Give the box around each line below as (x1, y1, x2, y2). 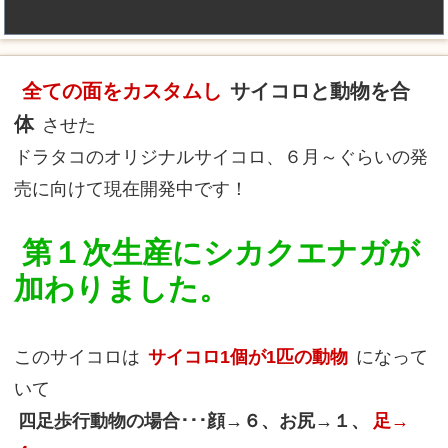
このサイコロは (13, 346, 140, 368)
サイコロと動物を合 (229, 80, 410, 103)
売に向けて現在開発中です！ (13, 178, 248, 200)
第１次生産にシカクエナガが (21, 236, 420, 270)
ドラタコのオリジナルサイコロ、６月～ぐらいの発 (13, 146, 428, 168)
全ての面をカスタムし (21, 80, 222, 103)
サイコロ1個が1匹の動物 (147, 346, 348, 368)
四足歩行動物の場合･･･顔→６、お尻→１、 (17, 410, 369, 432)
